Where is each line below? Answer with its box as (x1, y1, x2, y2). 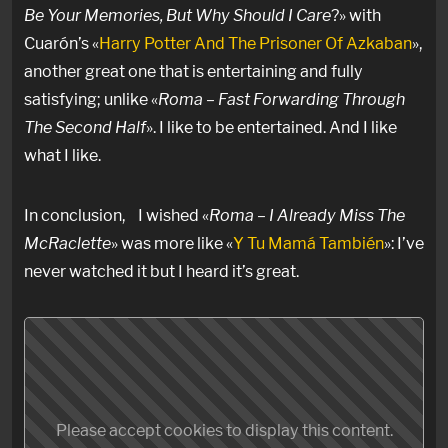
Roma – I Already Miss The (209, 205, 405, 226)
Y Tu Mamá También (233, 233, 384, 254)
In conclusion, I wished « (24, 205, 209, 226)
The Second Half (24, 116, 146, 137)
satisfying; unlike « (24, 88, 158, 109)
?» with (331, 4, 381, 25)
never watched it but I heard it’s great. (24, 261, 299, 282)
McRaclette (24, 233, 111, 254)
